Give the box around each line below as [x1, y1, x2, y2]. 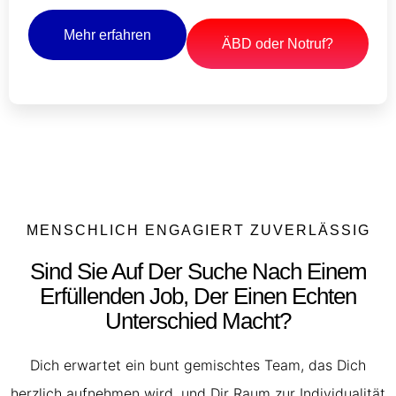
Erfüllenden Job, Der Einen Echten [40, 282, 356, 309]
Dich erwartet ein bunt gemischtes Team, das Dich [30, 355, 366, 374]
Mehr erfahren [63, 27, 151, 42]
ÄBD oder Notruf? [221, 35, 333, 51]
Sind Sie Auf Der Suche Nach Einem [29, 257, 367, 285]
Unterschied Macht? [105, 307, 291, 334]
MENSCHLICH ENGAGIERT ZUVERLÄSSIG [26, 222, 370, 238]
